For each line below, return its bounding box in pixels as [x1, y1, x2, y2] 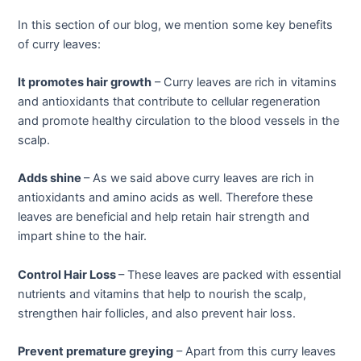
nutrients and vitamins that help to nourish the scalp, [18, 286, 307, 301]
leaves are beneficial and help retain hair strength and [18, 210, 310, 225]
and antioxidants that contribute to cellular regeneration [18, 94, 322, 109]
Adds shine [18, 171, 85, 186]
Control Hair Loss [18, 267, 119, 282]
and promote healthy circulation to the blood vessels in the [18, 114, 340, 128]
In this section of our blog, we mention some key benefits [18, 17, 334, 32]
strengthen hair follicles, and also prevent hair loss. [18, 305, 297, 321]
